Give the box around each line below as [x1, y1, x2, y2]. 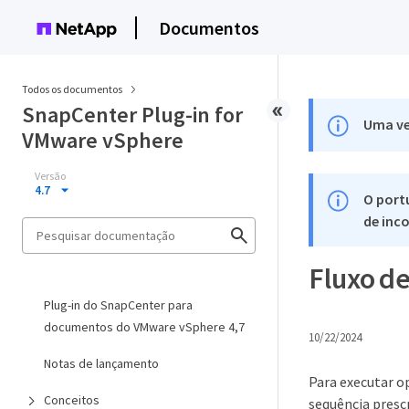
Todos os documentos [22, 82, 122, 96]
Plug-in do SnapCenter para [44, 297, 193, 313]
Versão [35, 169, 66, 183]
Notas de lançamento [44, 355, 159, 372]
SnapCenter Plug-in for [22, 100, 243, 129]
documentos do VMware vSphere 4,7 [44, 319, 245, 335]
